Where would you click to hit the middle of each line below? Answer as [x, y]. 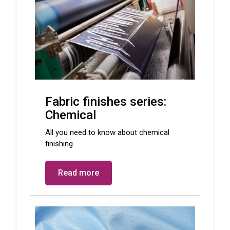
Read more [79, 172]
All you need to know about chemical [107, 132]
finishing [59, 143]
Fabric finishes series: [106, 101]
